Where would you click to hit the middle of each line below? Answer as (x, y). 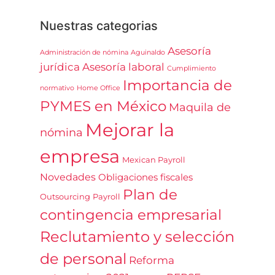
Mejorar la (130, 130)
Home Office (99, 88)
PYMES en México (103, 106)
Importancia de (177, 85)
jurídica (60, 66)
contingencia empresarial (131, 215)
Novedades (68, 176)
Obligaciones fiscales (145, 177)
